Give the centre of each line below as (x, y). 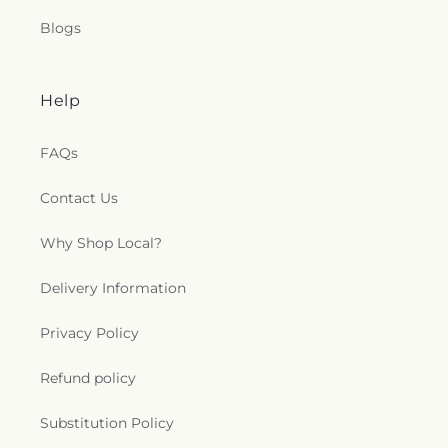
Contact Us (79, 198)
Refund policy (88, 378)
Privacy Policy (89, 333)
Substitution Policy (107, 423)
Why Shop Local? (101, 243)
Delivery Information (113, 288)
